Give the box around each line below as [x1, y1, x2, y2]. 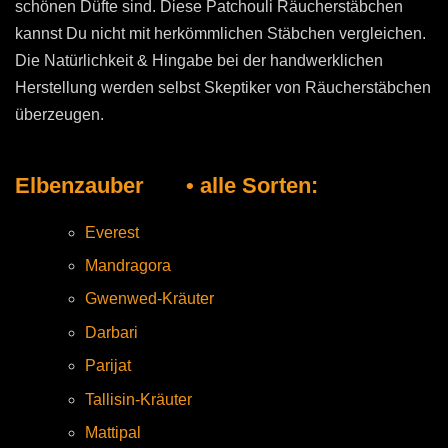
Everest [85, 223, 139, 241]
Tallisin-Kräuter [85, 390, 192, 408]
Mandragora [85, 257, 171, 275]
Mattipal [85, 424, 141, 441]
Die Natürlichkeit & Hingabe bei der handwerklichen [15, 51, 383, 69]
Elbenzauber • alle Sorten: [15, 172, 318, 198]
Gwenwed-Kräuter [85, 290, 214, 308]
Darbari [85, 323, 138, 341]
